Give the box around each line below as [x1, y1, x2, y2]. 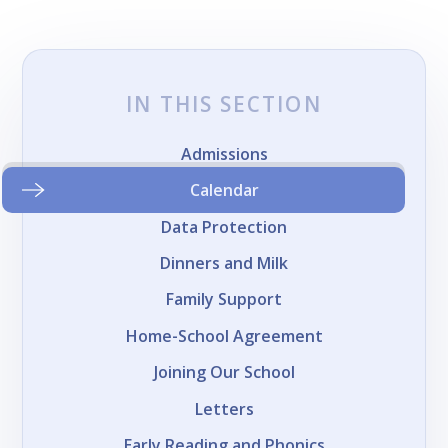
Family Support [166, 288, 282, 311]
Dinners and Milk [160, 252, 288, 275]
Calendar [189, 179, 259, 202]
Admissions [180, 142, 268, 165]
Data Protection [161, 215, 287, 238]
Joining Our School [153, 361, 295, 384]
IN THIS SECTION [126, 90, 322, 119]
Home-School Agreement [125, 324, 323, 347]
